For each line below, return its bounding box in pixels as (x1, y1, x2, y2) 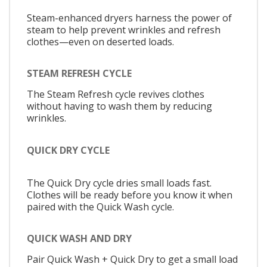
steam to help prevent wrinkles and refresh (27, 23, 221, 36)
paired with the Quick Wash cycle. (27, 200, 174, 213)
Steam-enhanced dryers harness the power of (27, 11, 232, 24)
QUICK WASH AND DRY (27, 232, 132, 246)
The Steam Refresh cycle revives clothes (27, 88, 204, 101)
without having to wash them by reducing (27, 100, 212, 113)
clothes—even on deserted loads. (27, 35, 174, 48)
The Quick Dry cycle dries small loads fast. (27, 176, 212, 190)
